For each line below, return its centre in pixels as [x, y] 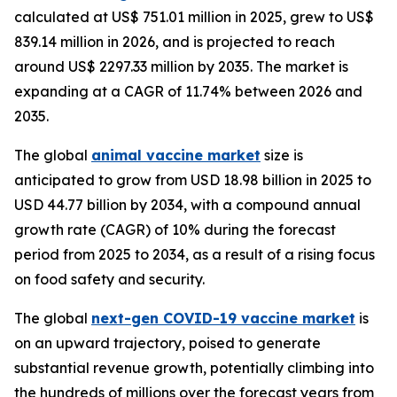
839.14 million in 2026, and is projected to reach [175, 41]
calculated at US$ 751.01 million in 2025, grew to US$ [194, 16]
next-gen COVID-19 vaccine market [223, 318]
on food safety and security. [109, 279]
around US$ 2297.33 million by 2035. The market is [181, 66]
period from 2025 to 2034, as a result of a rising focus [195, 254]
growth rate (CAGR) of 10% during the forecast [175, 229]
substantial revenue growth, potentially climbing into [194, 367]
